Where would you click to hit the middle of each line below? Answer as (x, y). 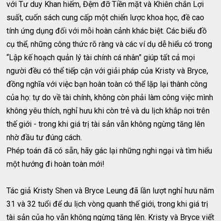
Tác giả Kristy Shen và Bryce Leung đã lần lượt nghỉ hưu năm (110, 190)
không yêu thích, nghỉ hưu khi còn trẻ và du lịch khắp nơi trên (108, 110)
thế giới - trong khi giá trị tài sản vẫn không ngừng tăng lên (106, 124)
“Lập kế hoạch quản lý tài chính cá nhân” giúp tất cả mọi (101, 57)
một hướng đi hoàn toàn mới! (56, 164)
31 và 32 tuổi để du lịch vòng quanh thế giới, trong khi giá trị (108, 204)
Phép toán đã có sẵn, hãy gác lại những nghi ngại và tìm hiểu (110, 150)
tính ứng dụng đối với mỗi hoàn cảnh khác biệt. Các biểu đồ (107, 31)
